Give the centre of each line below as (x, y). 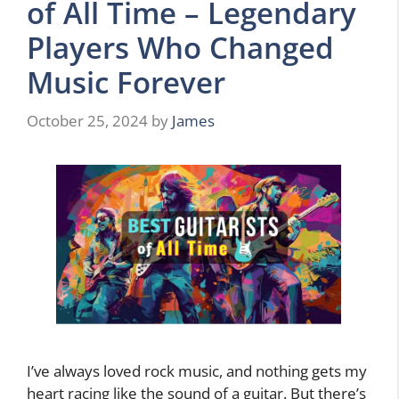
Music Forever (126, 83)
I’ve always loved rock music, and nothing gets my (197, 371)
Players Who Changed (180, 48)
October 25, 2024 (87, 120)
